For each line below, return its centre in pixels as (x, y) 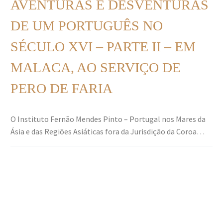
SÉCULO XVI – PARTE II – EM (103, 46)
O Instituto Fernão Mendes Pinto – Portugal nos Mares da (108, 119)
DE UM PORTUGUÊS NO (87, 25)
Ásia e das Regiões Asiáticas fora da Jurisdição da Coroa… (108, 131)
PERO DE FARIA (61, 88)
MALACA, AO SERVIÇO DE (96, 67)
